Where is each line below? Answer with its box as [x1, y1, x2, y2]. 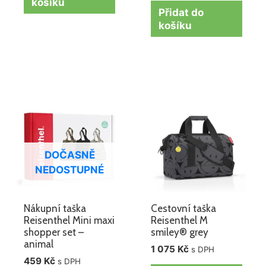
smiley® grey [151, 226, 209, 239]
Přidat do [159, 6, 204, 18]
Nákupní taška [24, 202, 87, 215]
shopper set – [24, 226, 84, 239]
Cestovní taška [151, 202, 217, 215]
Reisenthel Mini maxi [24, 214, 115, 227]
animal [24, 238, 54, 251]
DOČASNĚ [44, 148, 95, 161]
